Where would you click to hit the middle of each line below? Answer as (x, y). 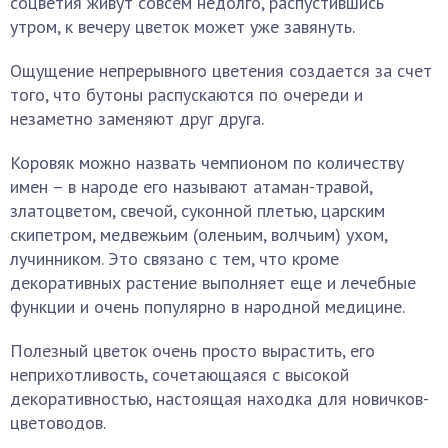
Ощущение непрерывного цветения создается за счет (221, 70)
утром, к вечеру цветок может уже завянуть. (182, 26)
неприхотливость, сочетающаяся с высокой (179, 374)
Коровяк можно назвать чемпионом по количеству (207, 162)
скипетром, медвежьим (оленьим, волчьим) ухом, (198, 234)
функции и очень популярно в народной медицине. (207, 306)
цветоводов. (58, 422)
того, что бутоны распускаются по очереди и (186, 94)
